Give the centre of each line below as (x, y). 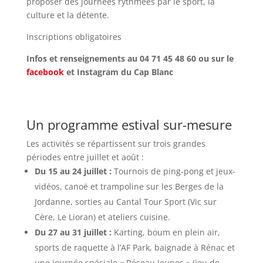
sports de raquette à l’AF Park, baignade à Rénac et (134, 247)
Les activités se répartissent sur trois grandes (116, 144)
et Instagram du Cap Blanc (118, 72)
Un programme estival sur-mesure (129, 124)
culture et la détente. (68, 15)
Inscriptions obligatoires (74, 37)
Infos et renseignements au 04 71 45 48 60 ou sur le (130, 58)
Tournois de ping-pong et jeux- (173, 171)
